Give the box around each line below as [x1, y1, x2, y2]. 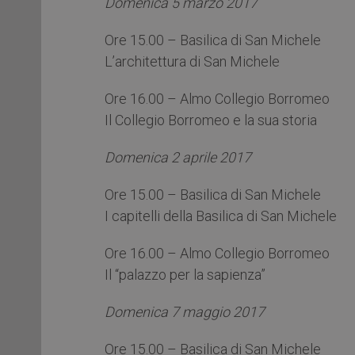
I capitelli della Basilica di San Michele [105, 207, 337, 224]
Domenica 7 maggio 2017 [105, 303, 265, 320]
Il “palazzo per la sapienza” [105, 265, 265, 283]
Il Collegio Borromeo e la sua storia [105, 111, 317, 128]
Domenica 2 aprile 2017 [105, 148, 251, 166]
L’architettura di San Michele [105, 52, 280, 70]
